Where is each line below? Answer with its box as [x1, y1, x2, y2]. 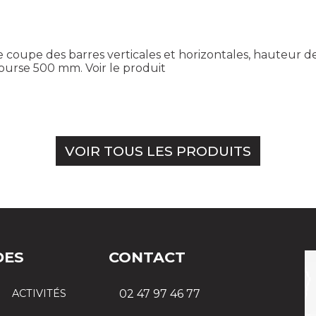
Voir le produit [85, 61, 166, 75]
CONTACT [108, 248, 186, 267]
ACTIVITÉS [12, 287, 67, 300]
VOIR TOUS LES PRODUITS [65, 142, 251, 160]
